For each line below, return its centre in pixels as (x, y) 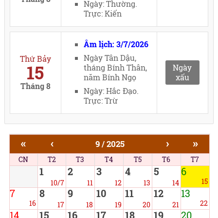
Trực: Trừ (101, 100)
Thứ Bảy (35, 59)
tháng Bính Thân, (116, 67)
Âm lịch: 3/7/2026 (116, 44)
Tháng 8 (35, 86)
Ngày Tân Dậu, (110, 58)
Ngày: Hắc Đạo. (111, 91)
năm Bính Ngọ (110, 77)
